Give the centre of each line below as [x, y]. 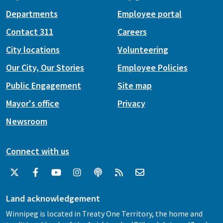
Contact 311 [30, 32]
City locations [33, 50]
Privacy [131, 104]
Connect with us [38, 151]
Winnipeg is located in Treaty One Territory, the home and [104, 214]
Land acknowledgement [53, 199]
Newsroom [27, 121]
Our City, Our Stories [45, 68]
